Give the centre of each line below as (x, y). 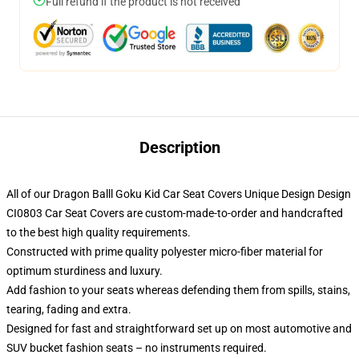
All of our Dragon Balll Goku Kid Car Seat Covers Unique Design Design (179, 194)
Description (179, 147)
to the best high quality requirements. (99, 232)
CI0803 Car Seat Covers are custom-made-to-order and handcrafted (175, 213)
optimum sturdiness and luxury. (85, 271)
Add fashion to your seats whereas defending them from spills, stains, (178, 290)
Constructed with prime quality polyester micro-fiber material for (165, 252)
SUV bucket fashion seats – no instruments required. (137, 348)
